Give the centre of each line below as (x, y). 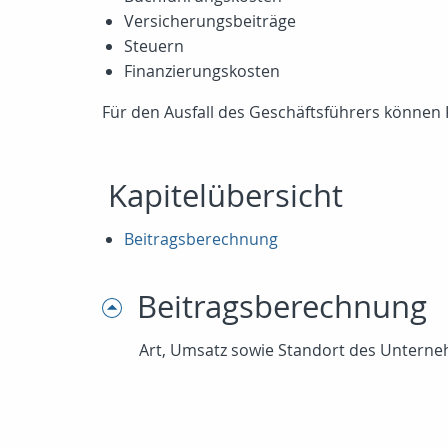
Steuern (154, 46)
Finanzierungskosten (202, 71)
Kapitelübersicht (225, 195)
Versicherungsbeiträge (210, 21)
